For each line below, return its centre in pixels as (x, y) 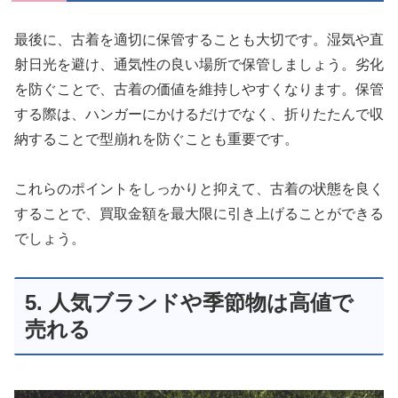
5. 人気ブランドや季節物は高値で (189, 303)
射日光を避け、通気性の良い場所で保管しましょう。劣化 (199, 64)
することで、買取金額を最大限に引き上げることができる (199, 214)
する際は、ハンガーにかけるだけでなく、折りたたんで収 (199, 114)
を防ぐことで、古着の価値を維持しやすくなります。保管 (199, 89)
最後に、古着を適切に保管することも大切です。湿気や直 (199, 39)
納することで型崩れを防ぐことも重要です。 (156, 139)
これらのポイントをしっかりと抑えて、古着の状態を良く (199, 189)
